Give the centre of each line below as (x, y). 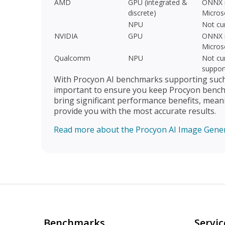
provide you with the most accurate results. (135, 111)
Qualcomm (72, 58)
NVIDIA (66, 36)
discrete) (142, 13)
